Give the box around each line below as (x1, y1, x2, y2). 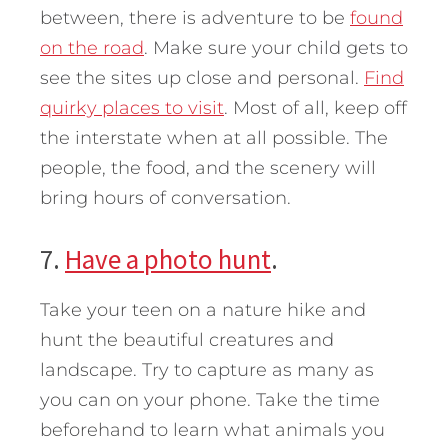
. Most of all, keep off (224, 97, 407, 120)
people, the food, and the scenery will (40, 157, 376, 180)
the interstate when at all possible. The (40, 127, 388, 150)
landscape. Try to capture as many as (40, 359, 374, 382)
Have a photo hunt (65, 242, 271, 277)
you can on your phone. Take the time (40, 389, 380, 412)
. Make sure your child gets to (144, 37, 408, 60)
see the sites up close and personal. (40, 67, 364, 90)
